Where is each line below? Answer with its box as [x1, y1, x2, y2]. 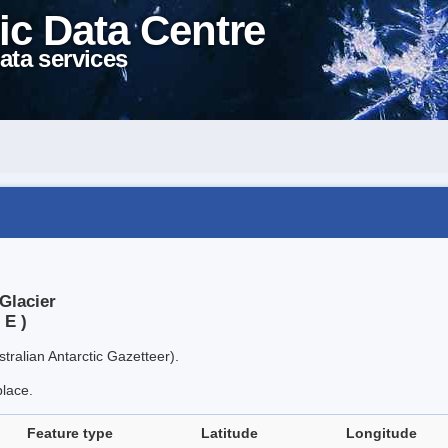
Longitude [346, 425, 417, 442]
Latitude [201, 425, 258, 442]
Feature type [27, 425, 113, 442]
